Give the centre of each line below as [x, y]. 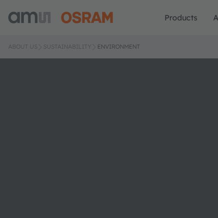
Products [181, 18]
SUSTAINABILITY [67, 46]
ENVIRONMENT [119, 46]
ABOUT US [23, 46]
